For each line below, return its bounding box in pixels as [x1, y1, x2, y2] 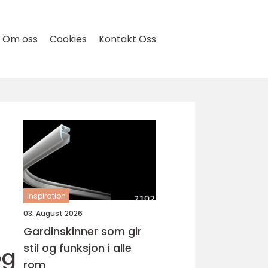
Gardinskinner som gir [23, 224, 142, 239]
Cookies [50, 32, 87, 46]
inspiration [27, 191, 66, 201]
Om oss [2, 32, 38, 46]
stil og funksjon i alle [23, 240, 132, 255]
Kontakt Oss [99, 32, 156, 46]
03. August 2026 [23, 208, 83, 218]
